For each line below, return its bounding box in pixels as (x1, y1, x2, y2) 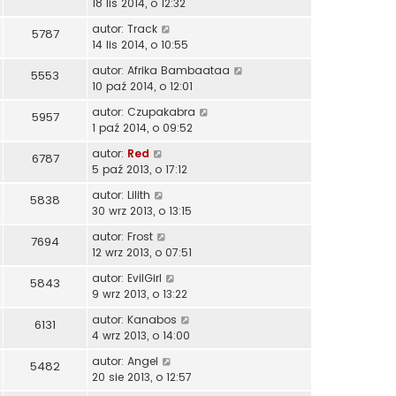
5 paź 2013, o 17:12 (92, 162, 187, 178)
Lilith (127, 187, 150, 203)
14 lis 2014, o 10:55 (92, 37, 188, 53)
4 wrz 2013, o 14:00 (92, 328, 190, 344)
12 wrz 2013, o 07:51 (92, 245, 192, 261)
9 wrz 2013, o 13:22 (92, 286, 187, 302)
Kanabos (127, 312, 177, 328)
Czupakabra (127, 104, 195, 120)
